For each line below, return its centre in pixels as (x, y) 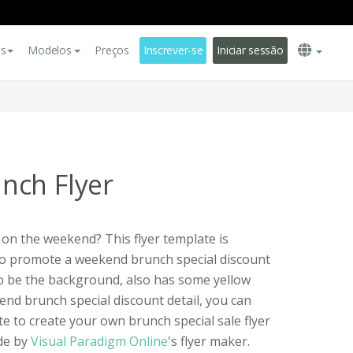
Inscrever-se (173, 50)
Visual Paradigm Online (99, 341)
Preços (112, 50)
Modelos (50, 50)
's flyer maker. (209, 341)
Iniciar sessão (250, 50)
